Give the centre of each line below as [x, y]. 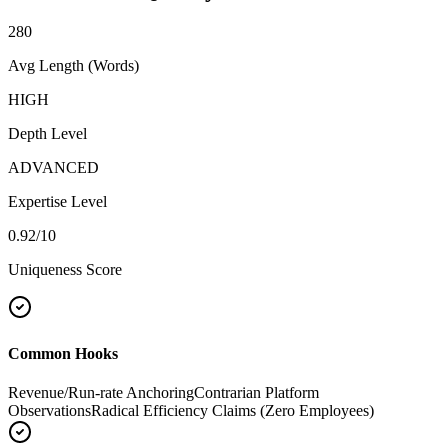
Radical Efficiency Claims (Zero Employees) [232, 410]
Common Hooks [63, 353]
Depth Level [47, 134]
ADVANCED [53, 168]
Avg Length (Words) [73, 66]
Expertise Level [57, 202]
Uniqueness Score [65, 270]
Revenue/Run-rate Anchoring [101, 392]
